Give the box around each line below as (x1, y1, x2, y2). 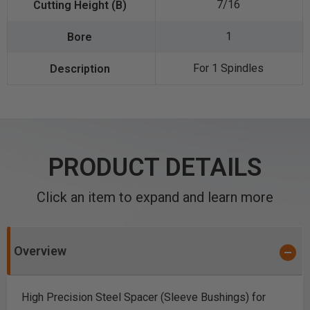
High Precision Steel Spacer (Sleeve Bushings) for (21, 291, 266, 304)
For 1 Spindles (193, 62, 264, 75)
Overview (14, 244, 66, 258)
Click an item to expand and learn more (37, 189, 273, 206)
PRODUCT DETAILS (48, 153, 262, 182)
